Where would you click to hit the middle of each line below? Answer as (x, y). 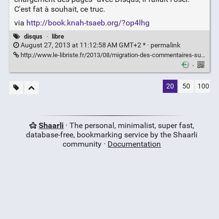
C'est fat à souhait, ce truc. (59, 9)
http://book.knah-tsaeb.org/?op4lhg (88, 23)
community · (85, 144)
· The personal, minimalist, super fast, (129, 126)
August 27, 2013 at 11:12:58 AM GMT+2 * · (85, 45)
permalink (165, 45)
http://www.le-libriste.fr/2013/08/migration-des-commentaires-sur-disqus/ (110, 55)
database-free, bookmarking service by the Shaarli (112, 135)
